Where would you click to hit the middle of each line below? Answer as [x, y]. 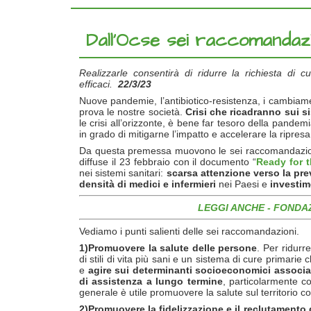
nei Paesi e [243, 184]
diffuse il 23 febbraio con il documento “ [168, 162]
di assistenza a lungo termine [151, 281]
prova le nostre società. [132, 112]
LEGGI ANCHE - [235, 208]
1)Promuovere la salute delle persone [168, 248]
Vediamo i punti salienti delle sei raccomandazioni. [189, 231]
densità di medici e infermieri [148, 184]
